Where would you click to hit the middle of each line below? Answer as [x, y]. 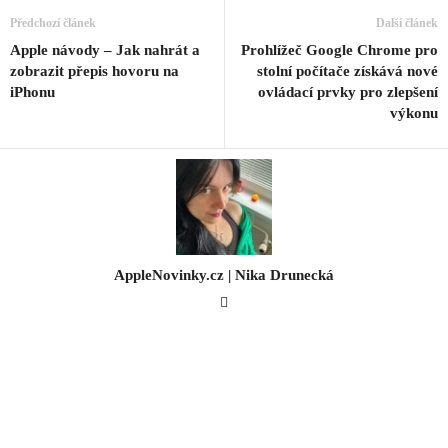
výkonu [414, 113]
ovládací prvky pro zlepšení [348, 92]
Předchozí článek [53, 23]
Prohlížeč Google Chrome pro [339, 50]
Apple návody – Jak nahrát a [105, 50]
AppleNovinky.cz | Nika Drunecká [224, 275]
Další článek [407, 23]
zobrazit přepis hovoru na [94, 71]
